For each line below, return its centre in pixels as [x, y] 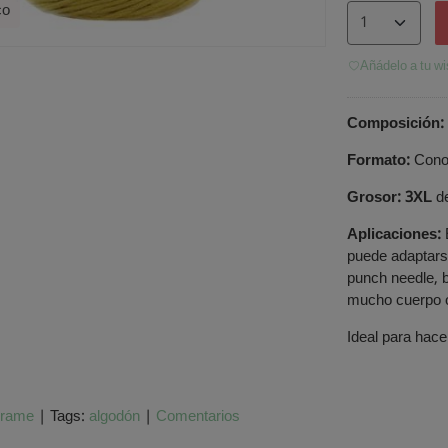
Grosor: [375, 197]
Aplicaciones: [395, 234]
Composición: [395, 123]
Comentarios [197, 417]
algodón [114, 417]
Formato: [380, 160]
